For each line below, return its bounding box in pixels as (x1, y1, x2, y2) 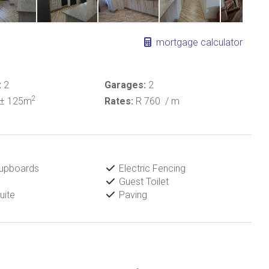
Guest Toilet (116, 176, 169, 187)
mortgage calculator (154, 37, 243, 48)
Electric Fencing (116, 163, 186, 174)
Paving (116, 189, 147, 201)
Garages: (104, 79, 146, 91)
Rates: (104, 95, 133, 107)
